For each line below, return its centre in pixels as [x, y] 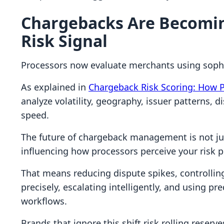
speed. [35, 115]
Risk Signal [64, 41]
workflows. [44, 201]
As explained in [55, 87]
